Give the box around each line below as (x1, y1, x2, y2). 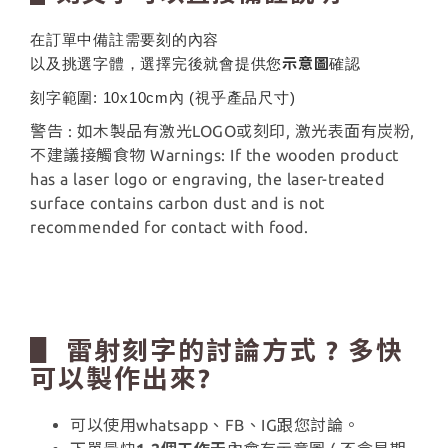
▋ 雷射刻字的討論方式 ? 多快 (30, 336, 404, 366)
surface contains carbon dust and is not (30, 193, 325, 212)
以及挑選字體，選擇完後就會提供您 (30, 54, 282, 72)
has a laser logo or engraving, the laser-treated (30, 169, 384, 188)
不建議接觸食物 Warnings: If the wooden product (30, 145, 399, 164)
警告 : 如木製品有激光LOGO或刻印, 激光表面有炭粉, (30, 121, 415, 140)
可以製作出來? (30, 364, 212, 394)
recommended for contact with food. (30, 217, 308, 236)
